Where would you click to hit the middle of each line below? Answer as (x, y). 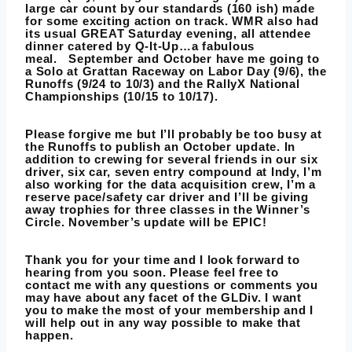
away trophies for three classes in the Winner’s (168, 210)
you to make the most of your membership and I (169, 310)
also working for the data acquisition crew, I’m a (170, 185)
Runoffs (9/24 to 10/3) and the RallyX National (163, 84)
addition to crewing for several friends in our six (172, 159)
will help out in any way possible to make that (163, 323)
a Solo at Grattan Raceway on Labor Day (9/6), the (176, 71)
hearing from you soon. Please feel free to (152, 273)
